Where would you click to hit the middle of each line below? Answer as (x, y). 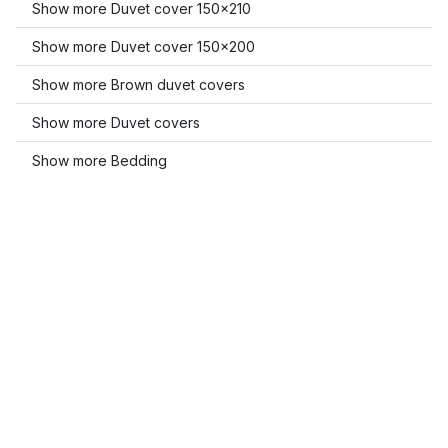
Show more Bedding (99, 160)
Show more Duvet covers (116, 122)
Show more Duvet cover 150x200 (143, 46)
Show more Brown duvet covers (138, 84)
